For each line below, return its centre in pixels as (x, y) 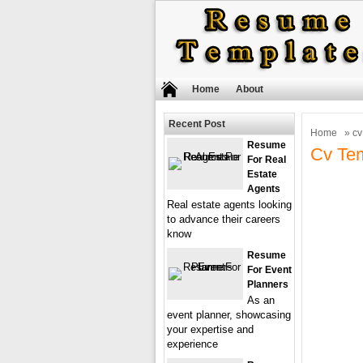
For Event (269, 270)
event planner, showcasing (229, 315)
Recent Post (197, 124)
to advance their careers (224, 219)
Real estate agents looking (229, 205)
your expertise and (210, 329)
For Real (267, 160)
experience (192, 344)
